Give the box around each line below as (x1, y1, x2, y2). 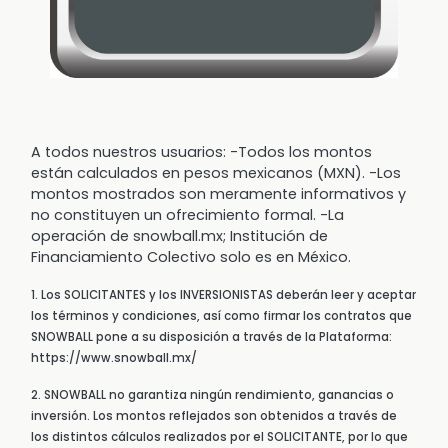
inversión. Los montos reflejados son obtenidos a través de (31, 408, 397, 425)
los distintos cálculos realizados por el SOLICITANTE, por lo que (31, 429, 408, 446)
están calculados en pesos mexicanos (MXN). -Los (31, 163, 401, 184)
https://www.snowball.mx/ (31, 350, 197, 367)
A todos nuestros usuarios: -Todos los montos (31, 142, 372, 163)
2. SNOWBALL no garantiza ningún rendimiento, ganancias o (31, 387, 394, 404)
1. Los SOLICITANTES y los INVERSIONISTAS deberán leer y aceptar (31, 287, 416, 304)
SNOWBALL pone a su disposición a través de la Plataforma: (31, 329, 392, 346)
